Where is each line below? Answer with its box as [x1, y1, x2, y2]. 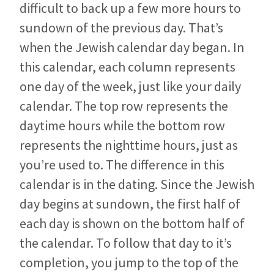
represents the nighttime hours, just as [20, 136, 238, 154]
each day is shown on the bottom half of [20, 214, 245, 232]
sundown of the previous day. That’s [20, 18, 223, 36]
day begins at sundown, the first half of [20, 194, 240, 212]
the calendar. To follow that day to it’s [20, 234, 232, 251]
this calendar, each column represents [20, 57, 235, 75]
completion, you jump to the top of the [20, 253, 239, 271]
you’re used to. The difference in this [20, 155, 224, 173]
